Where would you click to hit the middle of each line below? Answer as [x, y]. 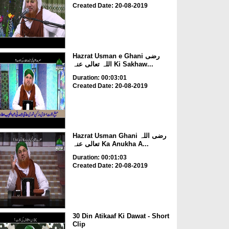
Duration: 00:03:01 [99, 77]
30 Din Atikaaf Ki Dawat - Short [121, 216]
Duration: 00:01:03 [99, 158]
